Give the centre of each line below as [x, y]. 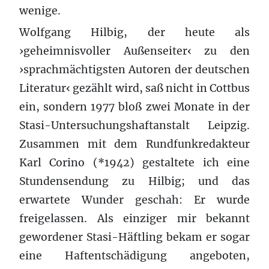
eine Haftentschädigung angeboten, [134, 255]
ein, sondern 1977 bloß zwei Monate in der [134, 107]
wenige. [40, 11]
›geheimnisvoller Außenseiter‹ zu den [134, 51]
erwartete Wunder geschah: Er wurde [134, 200]
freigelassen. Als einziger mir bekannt [134, 218]
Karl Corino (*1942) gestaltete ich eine [134, 162]
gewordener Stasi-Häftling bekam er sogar [134, 237]
